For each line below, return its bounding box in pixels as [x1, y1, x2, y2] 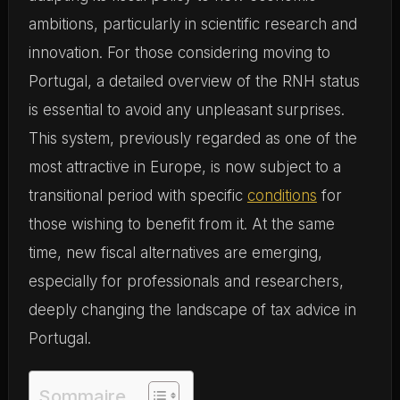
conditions [246, 187, 317, 204]
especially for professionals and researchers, [28, 272, 344, 290]
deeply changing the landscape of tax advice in [28, 301, 356, 319]
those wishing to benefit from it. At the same [28, 215, 335, 233]
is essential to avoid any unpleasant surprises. [28, 101, 345, 119]
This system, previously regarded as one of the [28, 129, 357, 147]
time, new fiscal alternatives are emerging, [28, 244, 322, 262]
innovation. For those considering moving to [28, 44, 330, 62]
